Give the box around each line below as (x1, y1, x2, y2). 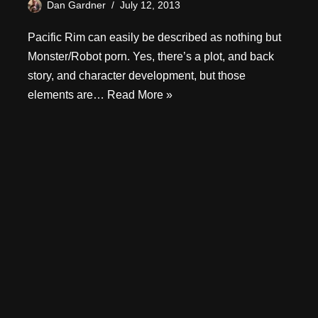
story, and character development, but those (28, 69, 246, 82)
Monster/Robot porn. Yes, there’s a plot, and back (28, 50, 274, 62)
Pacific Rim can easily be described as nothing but (28, 31, 281, 43)
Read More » (107, 88, 172, 101)
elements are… (28, 88, 107, 101)
